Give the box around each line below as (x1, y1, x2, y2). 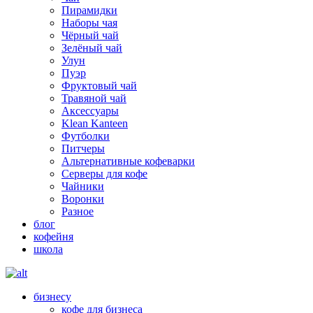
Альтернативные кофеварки (61, 155, 195, 167)
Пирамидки (61, 4, 117, 16)
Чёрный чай (61, 29, 119, 41)
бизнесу (34, 291, 71, 303)
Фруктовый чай (61, 80, 137, 92)
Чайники (61, 180, 104, 192)
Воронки (61, 193, 104, 205)
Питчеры (61, 143, 105, 154)
